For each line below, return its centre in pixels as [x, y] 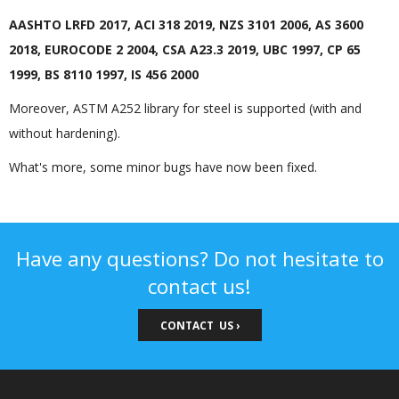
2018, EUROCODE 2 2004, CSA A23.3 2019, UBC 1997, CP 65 [185, 49]
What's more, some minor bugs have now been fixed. [163, 167]
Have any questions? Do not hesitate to [199, 259]
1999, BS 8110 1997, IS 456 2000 [104, 74]
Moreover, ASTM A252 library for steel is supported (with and [185, 108]
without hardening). [65, 133]
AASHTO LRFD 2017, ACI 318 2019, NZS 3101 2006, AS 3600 [186, 24]
